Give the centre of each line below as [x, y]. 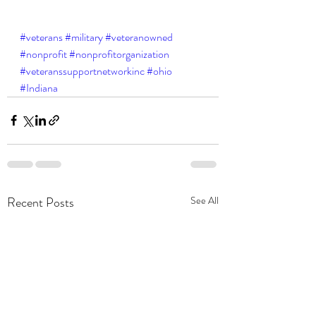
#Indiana [39, 87]
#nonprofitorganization [119, 54]
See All [205, 200]
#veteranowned [139, 37]
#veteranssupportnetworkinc [82, 71]
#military [84, 37]
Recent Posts [41, 202]
